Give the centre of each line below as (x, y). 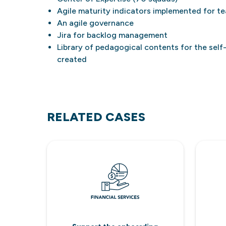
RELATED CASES (96, 117)
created (72, 59)
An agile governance (95, 23)
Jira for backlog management (112, 35)
